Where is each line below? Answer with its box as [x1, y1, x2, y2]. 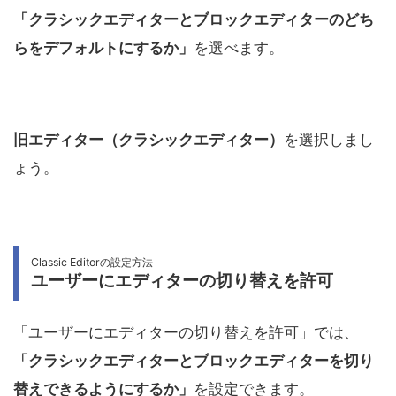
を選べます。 [194, 39, 284, 57]
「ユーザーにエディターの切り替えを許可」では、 [13, 324, 359, 342]
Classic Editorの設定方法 [31, 255, 153, 270]
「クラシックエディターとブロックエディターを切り [13, 352, 374, 370]
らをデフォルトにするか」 [13, 39, 194, 57]
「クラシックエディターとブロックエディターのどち [13, 11, 374, 29]
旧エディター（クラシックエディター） [13, 131, 284, 149]
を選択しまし [284, 131, 374, 149]
